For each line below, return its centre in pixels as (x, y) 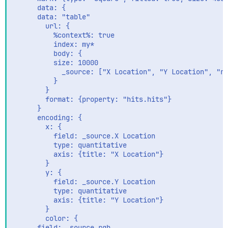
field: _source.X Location (84, 136)
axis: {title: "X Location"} (88, 154)
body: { (47, 53)
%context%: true (64, 35)
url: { (41, 26)
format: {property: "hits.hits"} (92, 99)
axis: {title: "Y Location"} (88, 200)
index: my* (53, 44)
